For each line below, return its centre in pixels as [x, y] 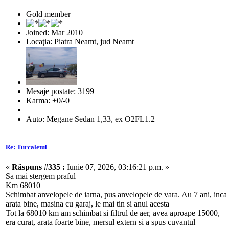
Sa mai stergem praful [41, 176]
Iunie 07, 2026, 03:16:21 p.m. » [117, 167]
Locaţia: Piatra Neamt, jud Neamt [80, 41]
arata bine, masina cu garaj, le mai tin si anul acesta [87, 204]
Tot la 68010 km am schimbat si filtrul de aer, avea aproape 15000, [113, 213]
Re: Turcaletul [26, 147]
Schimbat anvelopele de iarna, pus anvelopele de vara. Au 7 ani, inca [116, 195]
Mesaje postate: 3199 [60, 91]
